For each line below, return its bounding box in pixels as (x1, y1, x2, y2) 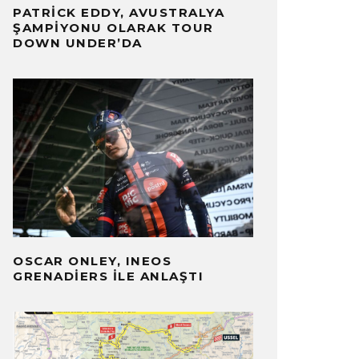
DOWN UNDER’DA (13, 35, 143, 51)
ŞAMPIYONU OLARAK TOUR (13, 20, 214, 36)
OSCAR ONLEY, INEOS (13, 252, 171, 268)
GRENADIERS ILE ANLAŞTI (13, 268, 204, 284)
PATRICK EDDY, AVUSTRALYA (13, 5, 224, 21)
